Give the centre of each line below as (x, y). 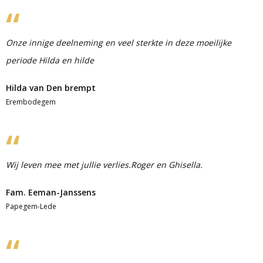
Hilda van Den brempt (51, 88)
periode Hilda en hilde (50, 60)
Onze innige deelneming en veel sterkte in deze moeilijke (119, 43)
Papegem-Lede (31, 206)
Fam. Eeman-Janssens (51, 192)
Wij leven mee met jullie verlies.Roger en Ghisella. (104, 165)
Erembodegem (31, 102)
